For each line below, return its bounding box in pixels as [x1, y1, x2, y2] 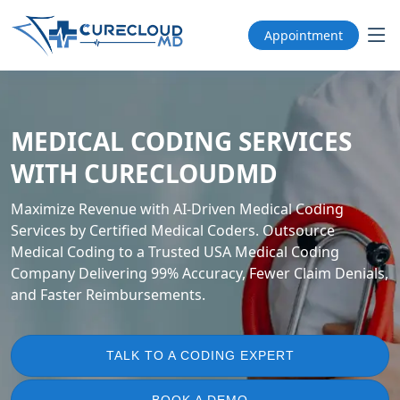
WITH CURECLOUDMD [11, 156, 278, 190]
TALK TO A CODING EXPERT [105, 348, 295, 362]
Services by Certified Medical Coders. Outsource [11, 221, 335, 240]
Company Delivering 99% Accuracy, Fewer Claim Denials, [11, 263, 388, 283]
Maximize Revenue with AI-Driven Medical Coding [11, 199, 344, 219]
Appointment [264, 26, 343, 44]
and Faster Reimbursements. [11, 285, 205, 304]
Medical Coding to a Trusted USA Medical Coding [11, 242, 339, 262]
